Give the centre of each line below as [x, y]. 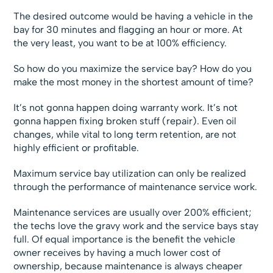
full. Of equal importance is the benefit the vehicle [125, 239]
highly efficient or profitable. [76, 148]
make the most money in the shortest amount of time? [134, 82]
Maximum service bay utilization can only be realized [130, 174]
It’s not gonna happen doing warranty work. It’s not [126, 108]
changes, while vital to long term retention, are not [125, 135]
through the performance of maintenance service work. [136, 187]
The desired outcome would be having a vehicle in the [133, 16]
